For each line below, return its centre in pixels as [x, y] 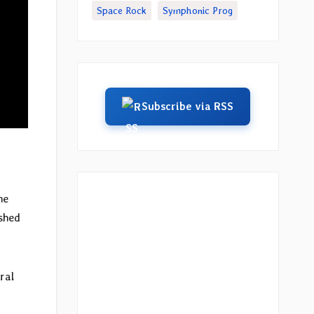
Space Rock [121, 11]
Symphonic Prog [197, 11]
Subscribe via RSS [188, 107]
